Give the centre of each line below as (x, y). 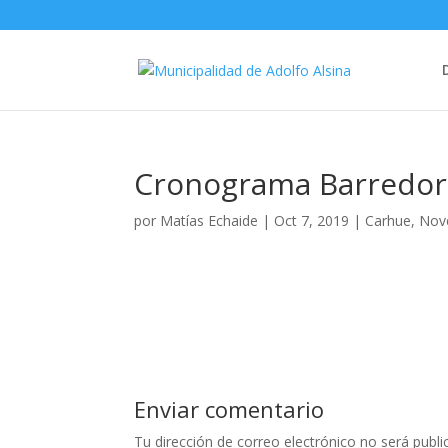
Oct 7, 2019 (312, 220)
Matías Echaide (209, 220)
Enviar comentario (229, 409)
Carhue (388, 220)
